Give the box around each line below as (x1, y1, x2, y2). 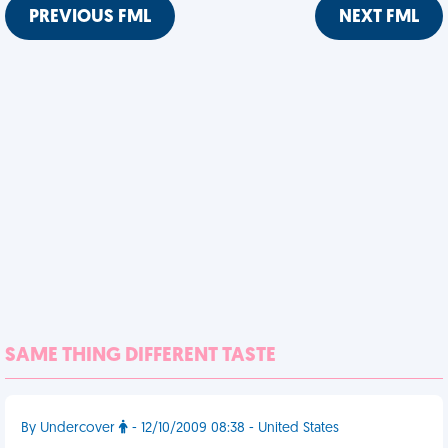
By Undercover (21, 421, 119, 436)
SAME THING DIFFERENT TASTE (5, 346, 276, 366)
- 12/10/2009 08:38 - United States (128, 421, 339, 436)
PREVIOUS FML (29, 8, 151, 27)
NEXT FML (339, 8, 419, 27)
